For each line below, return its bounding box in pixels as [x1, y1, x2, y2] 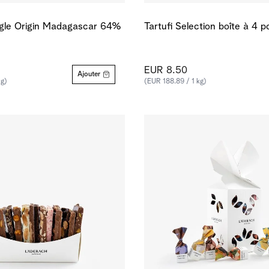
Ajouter [77, 71, 100, 78]
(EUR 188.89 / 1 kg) [144, 78, 207, 85]
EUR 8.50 [144, 65, 187, 76]
